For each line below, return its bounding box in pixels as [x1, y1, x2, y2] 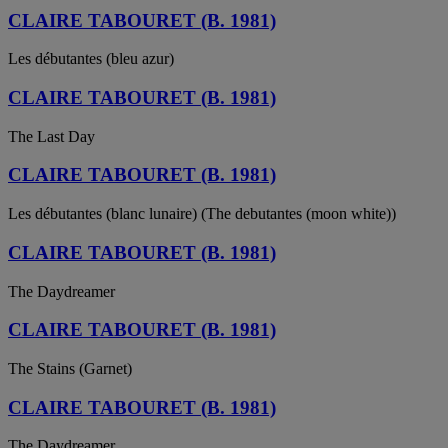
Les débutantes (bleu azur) [8, 50, 174, 68]
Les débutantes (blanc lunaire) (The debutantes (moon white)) [8, 205, 396, 223]
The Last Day [8, 127, 95, 145]
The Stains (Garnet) [8, 360, 132, 377]
